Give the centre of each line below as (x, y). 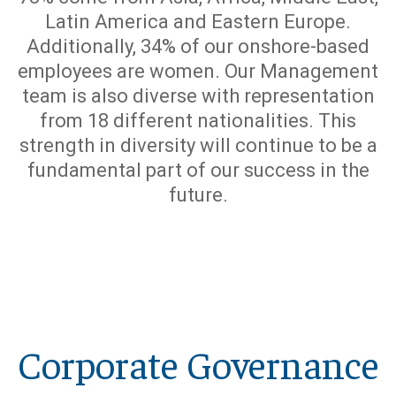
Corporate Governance (198, 363)
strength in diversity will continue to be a (198, 145)
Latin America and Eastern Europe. (198, 21)
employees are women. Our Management (198, 71)
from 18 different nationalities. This (198, 120)
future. (198, 194)
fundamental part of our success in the (198, 170)
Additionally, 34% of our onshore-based (198, 46)
